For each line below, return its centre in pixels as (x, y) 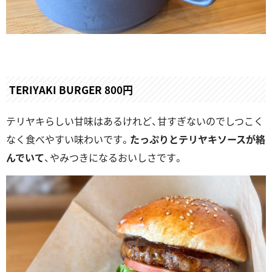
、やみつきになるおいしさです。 (114, 158)
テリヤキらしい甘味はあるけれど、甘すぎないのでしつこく (135, 121)
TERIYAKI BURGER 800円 (71, 90)
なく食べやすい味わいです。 (68, 139)
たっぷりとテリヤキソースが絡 (198, 139)
